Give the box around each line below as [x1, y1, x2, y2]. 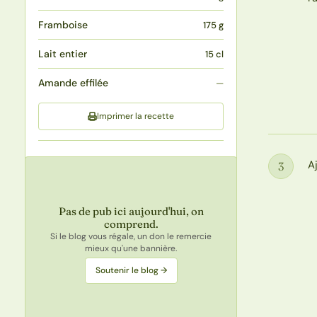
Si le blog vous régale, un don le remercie [50, 231, 212, 243]
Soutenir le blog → [95, 265, 167, 277]
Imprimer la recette [97, 110, 175, 122]
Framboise [38, 18, 88, 31]
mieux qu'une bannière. [85, 243, 178, 255]
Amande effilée [38, 76, 109, 89]
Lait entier [38, 47, 88, 60]
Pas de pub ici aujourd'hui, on [58, 204, 204, 219]
